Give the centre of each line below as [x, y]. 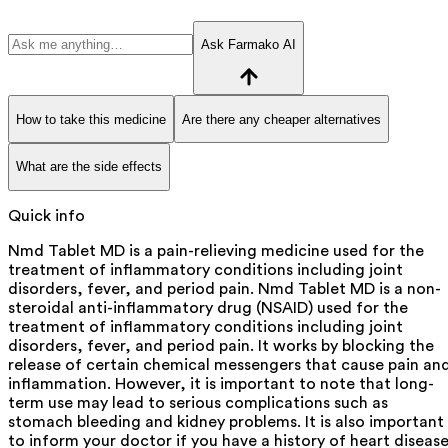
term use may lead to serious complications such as [198, 402]
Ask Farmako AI [248, 45]
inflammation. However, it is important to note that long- [221, 383]
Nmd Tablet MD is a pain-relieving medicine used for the [216, 250]
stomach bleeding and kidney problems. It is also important [226, 421]
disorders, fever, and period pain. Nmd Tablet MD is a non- [224, 288]
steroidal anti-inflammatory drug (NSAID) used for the [208, 307]
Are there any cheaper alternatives [281, 119]
